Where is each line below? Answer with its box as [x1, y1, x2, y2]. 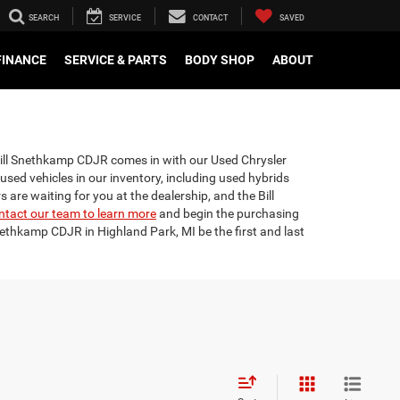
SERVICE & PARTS [64, 53, 167, 68]
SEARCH [29, 13, 59, 23]
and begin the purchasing [156, 206, 299, 221]
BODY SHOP [185, 53, 254, 68]
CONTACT [193, 13, 228, 23]
